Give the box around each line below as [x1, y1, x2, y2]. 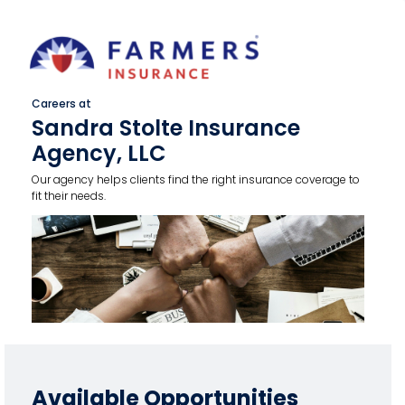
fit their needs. [31, 188, 106, 203]
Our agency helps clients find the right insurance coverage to [31, 172, 360, 187]
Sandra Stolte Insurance [31, 113, 300, 143]
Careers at [31, 96, 91, 111]
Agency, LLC [31, 138, 166, 168]
